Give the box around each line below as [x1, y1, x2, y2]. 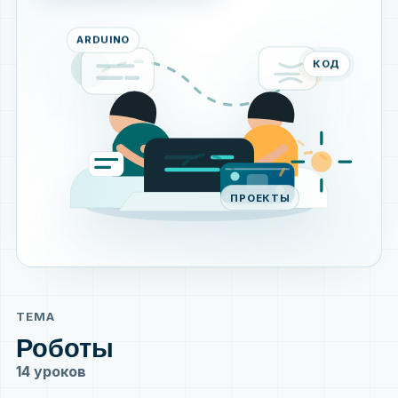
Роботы [16, 331, 114, 364]
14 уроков [16, 362, 86, 380]
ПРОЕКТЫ [230, 187, 291, 200]
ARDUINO [76, 36, 131, 49]
